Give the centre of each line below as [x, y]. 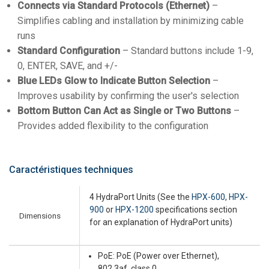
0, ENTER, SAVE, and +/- [68, 65]
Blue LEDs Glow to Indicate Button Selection [114, 80]
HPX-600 [208, 197]
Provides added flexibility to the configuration [113, 125]
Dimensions [40, 215]
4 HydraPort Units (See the [141, 197]
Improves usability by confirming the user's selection [128, 95]
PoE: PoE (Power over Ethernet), [159, 255]
